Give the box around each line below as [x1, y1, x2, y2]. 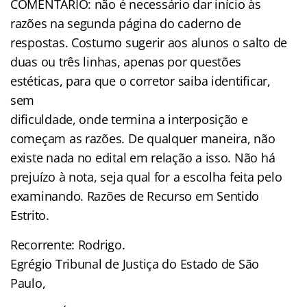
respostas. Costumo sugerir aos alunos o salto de [10, 34, 288, 51]
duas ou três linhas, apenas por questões [10, 53, 242, 71]
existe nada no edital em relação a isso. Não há [10, 149, 275, 167]
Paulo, [10, 275, 46, 292]
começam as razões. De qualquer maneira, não [10, 130, 275, 147]
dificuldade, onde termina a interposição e [10, 111, 248, 128]
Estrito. [10, 207, 49, 224]
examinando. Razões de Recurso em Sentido [10, 188, 260, 205]
